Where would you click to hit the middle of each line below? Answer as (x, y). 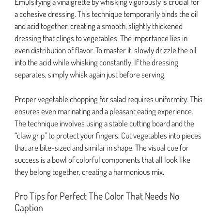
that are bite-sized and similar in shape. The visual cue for (102, 147)
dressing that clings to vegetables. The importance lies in (101, 38)
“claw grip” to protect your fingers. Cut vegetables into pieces (108, 135)
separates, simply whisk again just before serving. (90, 75)
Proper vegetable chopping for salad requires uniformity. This (108, 99)
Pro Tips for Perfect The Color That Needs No (97, 196)
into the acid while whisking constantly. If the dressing (96, 62)
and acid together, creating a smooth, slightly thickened (99, 26)
